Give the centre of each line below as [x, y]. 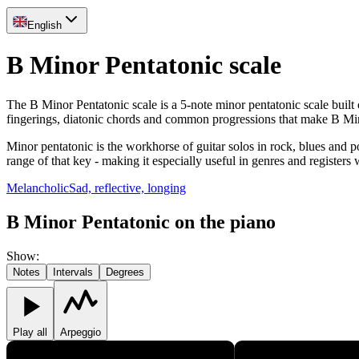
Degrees [125, 272]
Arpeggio [81, 332]
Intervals [73, 272]
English [44, 25]
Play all [30, 332]
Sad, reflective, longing [127, 188]
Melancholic [38, 188]
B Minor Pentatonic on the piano [141, 222]
